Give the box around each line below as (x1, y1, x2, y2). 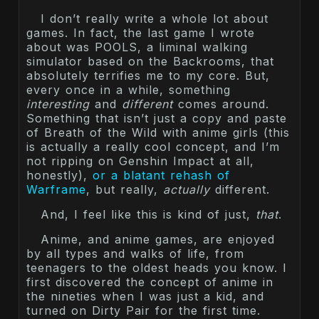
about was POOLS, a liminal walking (26, 40, 248, 55)
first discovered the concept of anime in (26, 275, 273, 290)
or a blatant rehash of (93, 168, 230, 183)
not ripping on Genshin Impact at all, (26, 154, 254, 169)
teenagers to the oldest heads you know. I (26, 261, 287, 276)
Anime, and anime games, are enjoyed (41, 232, 275, 247)
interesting (26, 97, 90, 112)
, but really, (86, 182, 163, 197)
